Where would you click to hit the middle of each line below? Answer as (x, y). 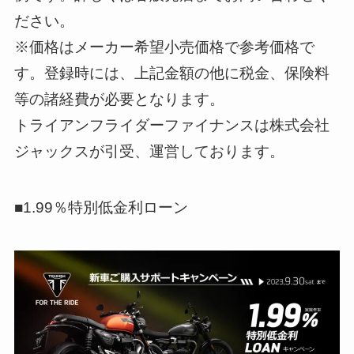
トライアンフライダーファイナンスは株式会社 (171, 126)
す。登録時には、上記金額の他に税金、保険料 (171, 73)
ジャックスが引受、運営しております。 (149, 152)
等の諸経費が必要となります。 (119, 100)
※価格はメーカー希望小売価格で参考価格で (164, 47)
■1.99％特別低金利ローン (101, 207)
